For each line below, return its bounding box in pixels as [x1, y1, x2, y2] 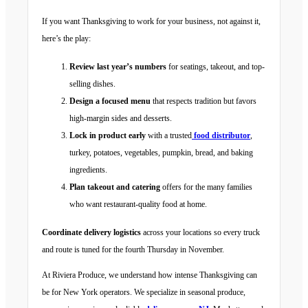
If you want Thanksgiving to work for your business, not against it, [42, 16, 261, 27]
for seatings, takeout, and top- [166, 62, 265, 72]
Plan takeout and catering [69, 182, 160, 192]
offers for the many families [160, 182, 252, 192]
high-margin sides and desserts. [69, 113, 172, 124]
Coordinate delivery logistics [42, 228, 141, 238]
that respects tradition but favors [151, 96, 256, 107]
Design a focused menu [69, 96, 151, 107]
